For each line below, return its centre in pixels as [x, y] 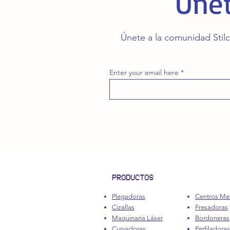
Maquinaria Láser [137, 218]
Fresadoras [212, 207]
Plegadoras [129, 196]
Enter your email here [144, 72]
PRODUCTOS [133, 177]
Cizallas [123, 207]
